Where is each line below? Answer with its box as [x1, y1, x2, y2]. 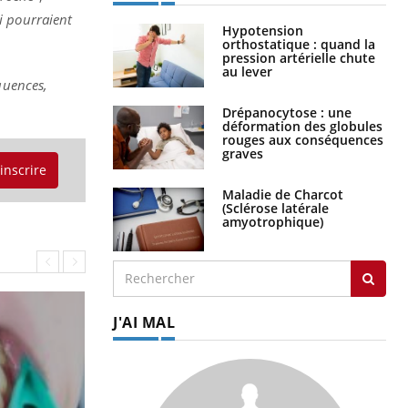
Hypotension [222, 21, 303, 39]
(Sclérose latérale [222, 199, 329, 217]
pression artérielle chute [222, 48, 375, 66]
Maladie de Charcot [222, 185, 343, 203]
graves [222, 144, 263, 162]
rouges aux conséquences [222, 130, 383, 148]
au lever [222, 62, 272, 80]
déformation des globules [222, 117, 382, 135]
